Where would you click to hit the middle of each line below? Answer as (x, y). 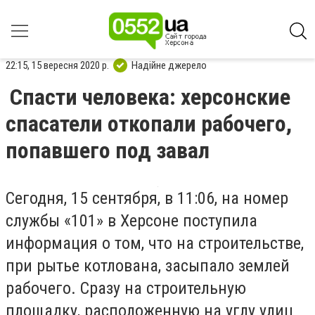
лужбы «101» (60, 221)
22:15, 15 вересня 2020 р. (57, 65)
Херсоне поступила (189, 221)
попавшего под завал (108, 150)
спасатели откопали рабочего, (149, 124)
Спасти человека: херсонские (150, 97)
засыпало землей (225, 266)
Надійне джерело (169, 65)
